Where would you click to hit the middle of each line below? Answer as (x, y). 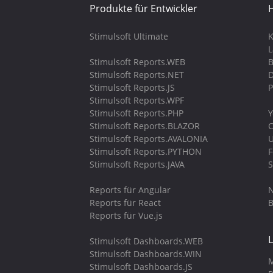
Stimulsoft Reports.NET (137, 75)
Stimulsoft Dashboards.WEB (146, 241)
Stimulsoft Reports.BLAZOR (145, 126)
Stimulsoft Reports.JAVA (137, 164)
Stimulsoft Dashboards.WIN (146, 254)
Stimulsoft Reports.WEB (137, 62)
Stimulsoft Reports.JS (132, 87)
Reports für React (125, 203)
